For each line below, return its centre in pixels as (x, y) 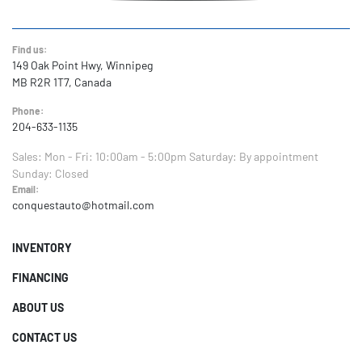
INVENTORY (42, 248)
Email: (25, 189)
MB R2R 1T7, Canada (62, 82)
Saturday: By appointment (254, 156)
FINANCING (40, 278)
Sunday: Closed (51, 173)
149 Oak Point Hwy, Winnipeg (82, 65)
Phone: (28, 111)
